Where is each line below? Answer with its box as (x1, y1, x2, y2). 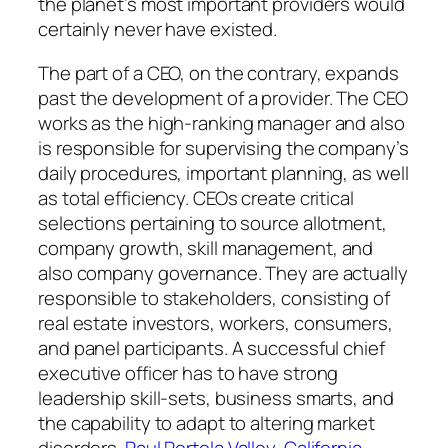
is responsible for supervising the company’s (38, 134, 409, 161)
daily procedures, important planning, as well (38, 159, 409, 186)
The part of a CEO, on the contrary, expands (38, 59, 399, 86)
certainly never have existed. (38, 16, 278, 43)
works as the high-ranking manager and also (38, 109, 405, 136)
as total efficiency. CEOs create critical (38, 184, 354, 211)
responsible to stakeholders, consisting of (38, 284, 390, 311)
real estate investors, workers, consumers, (38, 309, 393, 336)
